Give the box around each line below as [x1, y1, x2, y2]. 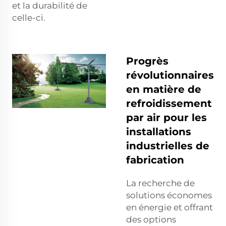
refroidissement [126, 97, 212, 109]
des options [126, 214, 176, 224]
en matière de [126, 83, 201, 95]
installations [126, 125, 191, 138]
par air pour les [126, 111, 207, 124]
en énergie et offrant [126, 202, 213, 212]
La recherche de [126, 178, 195, 188]
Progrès [126, 54, 168, 67]
